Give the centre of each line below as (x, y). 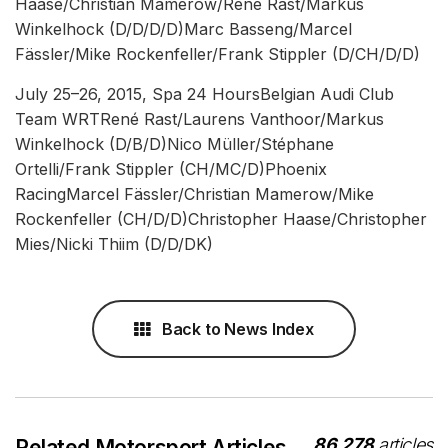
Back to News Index (235, 329)
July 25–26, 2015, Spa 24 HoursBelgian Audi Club (204, 94)
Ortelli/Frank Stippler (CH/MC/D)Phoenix (171, 169)
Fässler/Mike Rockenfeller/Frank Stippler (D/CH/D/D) (217, 54)
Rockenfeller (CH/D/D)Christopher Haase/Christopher (221, 219)
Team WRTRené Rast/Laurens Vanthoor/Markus (199, 119)
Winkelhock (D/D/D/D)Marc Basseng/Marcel (183, 29)
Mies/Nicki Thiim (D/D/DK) (114, 244)
